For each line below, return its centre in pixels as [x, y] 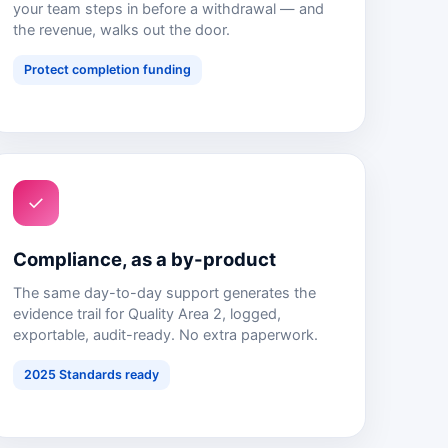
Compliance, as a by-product [144, 259]
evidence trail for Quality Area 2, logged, [147, 314]
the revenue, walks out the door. [121, 30]
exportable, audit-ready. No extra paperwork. [165, 335]
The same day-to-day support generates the [164, 293]
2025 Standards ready [91, 375]
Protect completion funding [107, 70]
